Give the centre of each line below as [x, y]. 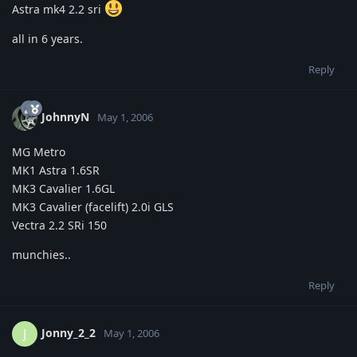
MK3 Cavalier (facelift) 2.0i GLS [93, 206]
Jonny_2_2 [69, 332]
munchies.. [41, 254]
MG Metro [39, 151]
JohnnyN [65, 116]
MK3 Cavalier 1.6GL [63, 188]
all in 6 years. [47, 38]
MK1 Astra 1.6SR [56, 170]
